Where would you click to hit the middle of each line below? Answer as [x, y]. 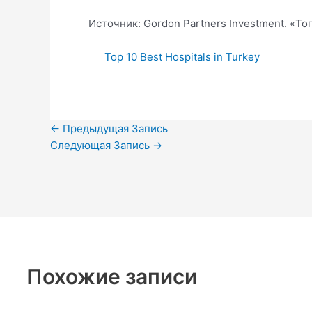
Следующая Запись [101, 145]
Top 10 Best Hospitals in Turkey [182, 56]
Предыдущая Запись [114, 128]
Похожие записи [111, 276]
